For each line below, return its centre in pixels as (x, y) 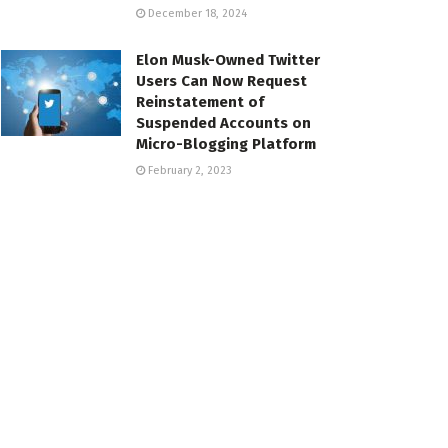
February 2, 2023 (188, 171)
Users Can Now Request (221, 81)
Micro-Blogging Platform (226, 144)
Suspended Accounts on (223, 123)
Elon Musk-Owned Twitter (228, 60)
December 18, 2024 (196, 14)
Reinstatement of (200, 102)
